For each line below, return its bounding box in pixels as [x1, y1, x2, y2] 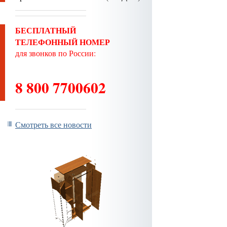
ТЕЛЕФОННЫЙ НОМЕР [15, 36, 110, 48]
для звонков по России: [15, 48, 96, 58]
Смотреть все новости [15, 119, 92, 130]
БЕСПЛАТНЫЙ [15, 24, 76, 36]
